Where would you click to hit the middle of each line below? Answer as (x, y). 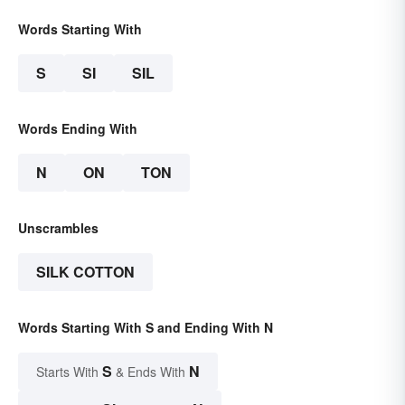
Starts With (69, 372)
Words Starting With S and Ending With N (146, 328)
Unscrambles (58, 228)
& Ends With (151, 372)
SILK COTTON (85, 272)
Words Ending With (78, 129)
